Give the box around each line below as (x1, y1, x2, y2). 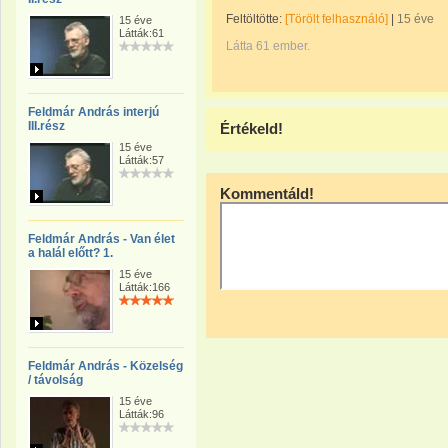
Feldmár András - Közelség (28, 359, 183, 373)
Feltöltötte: (226, 12, 285, 26)
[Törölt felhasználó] (285, 12, 388, 26)
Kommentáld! (220, 185, 314, 202)
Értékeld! (220, 120, 283, 137)
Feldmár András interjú (28, 105, 159, 119)
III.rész (28, 119, 65, 133)
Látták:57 (119, 154, 164, 166)
